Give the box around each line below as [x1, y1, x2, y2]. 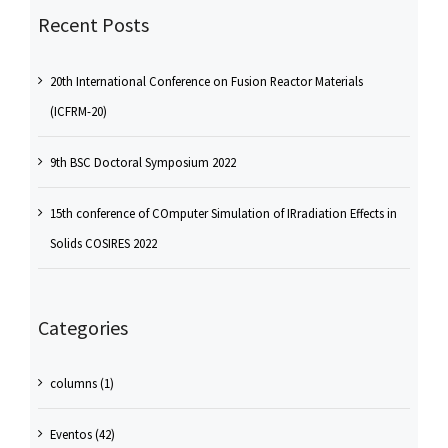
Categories [37, 314, 128, 340]
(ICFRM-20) [49, 102, 107, 119]
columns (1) [49, 375, 114, 392]
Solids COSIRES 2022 [49, 234, 157, 251]
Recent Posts [37, 12, 149, 38]
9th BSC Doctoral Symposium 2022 [49, 153, 236, 170]
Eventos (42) [49, 426, 115, 443]
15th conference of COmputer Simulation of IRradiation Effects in [49, 204, 397, 221]
